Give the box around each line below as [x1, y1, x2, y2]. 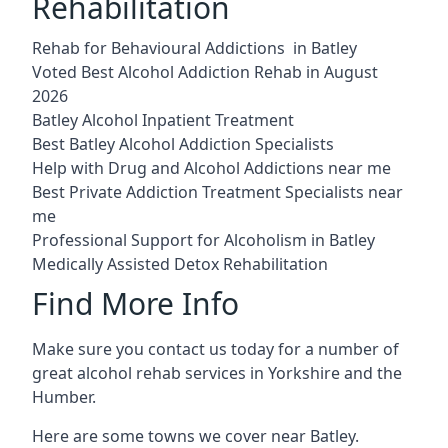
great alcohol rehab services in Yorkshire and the [32, 362, 402, 384]
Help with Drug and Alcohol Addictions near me [32, 157, 391, 179]
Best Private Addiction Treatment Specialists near [32, 181, 403, 203]
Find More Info [32, 283, 239, 324]
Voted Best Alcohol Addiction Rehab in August [32, 61, 378, 83]
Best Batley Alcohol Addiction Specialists [32, 133, 334, 155]
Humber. [32, 386, 96, 408]
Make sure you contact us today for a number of [32, 338, 399, 360]
